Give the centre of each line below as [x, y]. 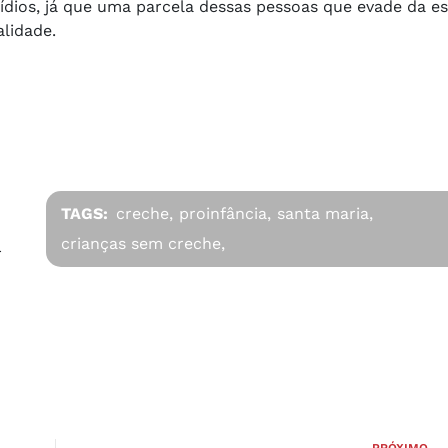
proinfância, [225, 213]
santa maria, [325, 213]
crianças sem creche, [143, 243]
